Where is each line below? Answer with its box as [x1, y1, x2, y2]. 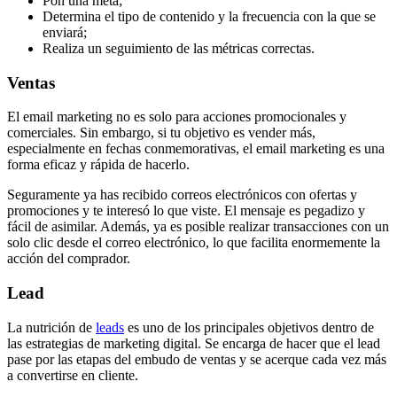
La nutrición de [7, 319, 96, 335]
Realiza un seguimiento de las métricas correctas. [43, 40, 315, 56]
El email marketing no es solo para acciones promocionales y [7, 109, 346, 125]
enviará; [43, 24, 87, 40]
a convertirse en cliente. [7, 367, 138, 383]
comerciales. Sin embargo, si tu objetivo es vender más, [7, 125, 315, 141]
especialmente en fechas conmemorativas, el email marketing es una [7, 141, 385, 157]
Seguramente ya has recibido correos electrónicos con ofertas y [7, 187, 357, 203]
